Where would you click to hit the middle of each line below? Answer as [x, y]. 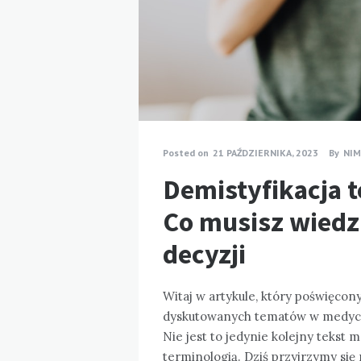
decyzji [204, 253]
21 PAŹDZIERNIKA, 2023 [266, 152]
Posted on [186, 152]
